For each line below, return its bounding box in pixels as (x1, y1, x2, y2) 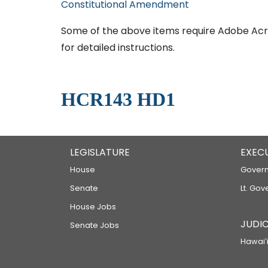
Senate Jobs (70, 220, 119, 230)
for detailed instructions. (61, 41, 175, 54)
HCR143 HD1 (61, 89, 175, 110)
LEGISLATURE (70, 145, 130, 159)
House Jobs (70, 202, 116, 212)
